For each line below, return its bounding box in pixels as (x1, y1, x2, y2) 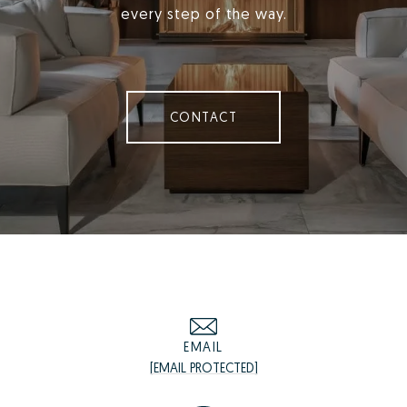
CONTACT (169, 109, 238, 125)
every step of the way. (120, 5, 287, 24)
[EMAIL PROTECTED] (149, 360, 258, 376)
